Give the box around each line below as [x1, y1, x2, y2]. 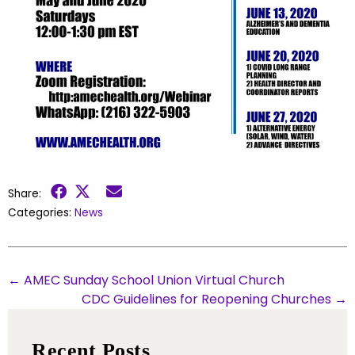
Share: [8, 185, 51, 201]
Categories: [8, 204, 74, 220]
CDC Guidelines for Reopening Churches [82, 289, 334, 308]
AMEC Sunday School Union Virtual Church [21, 270, 284, 289]
